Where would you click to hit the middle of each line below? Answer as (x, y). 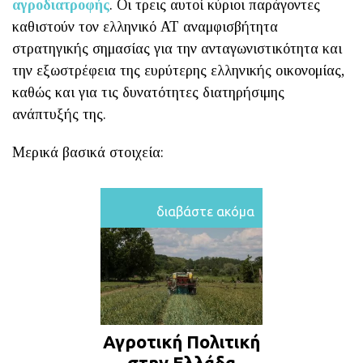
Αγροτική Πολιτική (181, 341)
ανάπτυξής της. (59, 114)
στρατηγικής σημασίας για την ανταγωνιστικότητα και (177, 48)
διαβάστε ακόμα (205, 211)
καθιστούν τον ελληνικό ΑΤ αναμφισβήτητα (145, 26)
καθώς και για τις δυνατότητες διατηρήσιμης (148, 92)
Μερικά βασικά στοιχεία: (88, 152)
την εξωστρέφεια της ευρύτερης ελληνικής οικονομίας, (178, 70)
